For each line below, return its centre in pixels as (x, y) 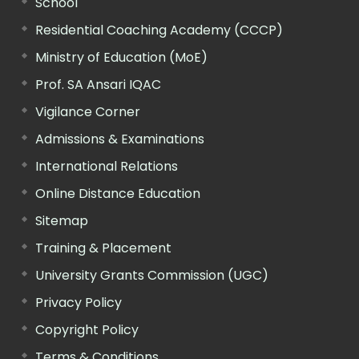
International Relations (107, 166)
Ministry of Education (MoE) (121, 57)
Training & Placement (103, 248)
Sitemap (62, 220)
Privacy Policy (79, 302)
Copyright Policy (87, 329)
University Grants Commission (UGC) (152, 275)
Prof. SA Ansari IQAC (98, 84)
